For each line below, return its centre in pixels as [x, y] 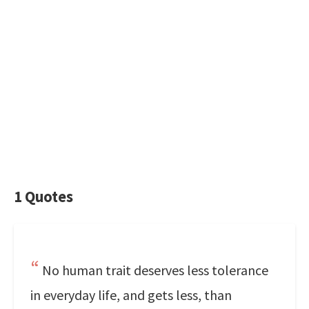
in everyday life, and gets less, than [131, 295]
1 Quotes [43, 197]
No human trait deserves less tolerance [155, 270]
